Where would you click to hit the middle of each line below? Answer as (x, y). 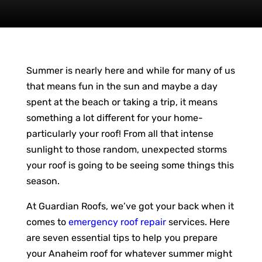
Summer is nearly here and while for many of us (130, 70)
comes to (47, 222)
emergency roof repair (117, 222)
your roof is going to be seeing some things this (130, 165)
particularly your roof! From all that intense (120, 133)
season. (44, 181)
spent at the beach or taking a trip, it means (122, 102)
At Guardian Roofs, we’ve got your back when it (130, 206)
